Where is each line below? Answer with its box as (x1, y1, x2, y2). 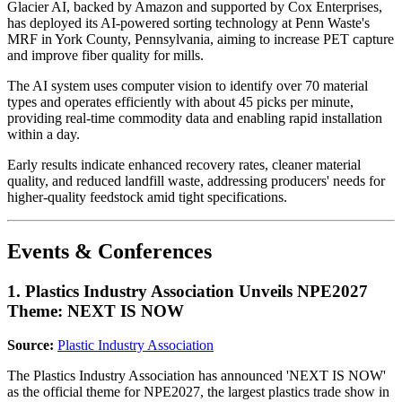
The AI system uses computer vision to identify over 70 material (7, 77, 368, 93)
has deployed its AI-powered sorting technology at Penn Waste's (7, 14, 370, 31)
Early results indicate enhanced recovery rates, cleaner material (7, 156, 361, 172)
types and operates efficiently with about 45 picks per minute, (7, 93, 354, 109)
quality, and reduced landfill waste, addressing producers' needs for (7, 172, 385, 188)
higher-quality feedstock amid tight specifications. (7, 188, 287, 205)
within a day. (7, 126, 80, 142)
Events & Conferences (7, 239, 212, 263)
